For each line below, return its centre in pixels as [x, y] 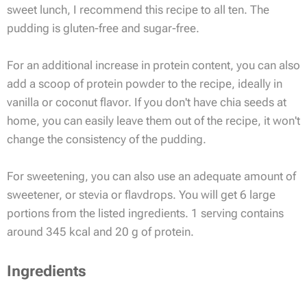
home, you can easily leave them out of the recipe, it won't [153, 120]
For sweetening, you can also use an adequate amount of [151, 176]
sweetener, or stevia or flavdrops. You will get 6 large [141, 194]
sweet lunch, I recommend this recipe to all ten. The [138, 9]
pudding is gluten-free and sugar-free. [103, 28]
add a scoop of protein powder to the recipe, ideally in [145, 83]
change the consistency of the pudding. [107, 139]
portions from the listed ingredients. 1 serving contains [145, 213]
